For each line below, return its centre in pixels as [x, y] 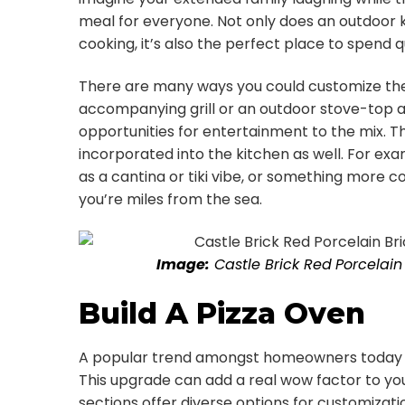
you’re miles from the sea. [170, 199]
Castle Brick [256, 264]
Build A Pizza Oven [222, 313]
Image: [183, 264]
